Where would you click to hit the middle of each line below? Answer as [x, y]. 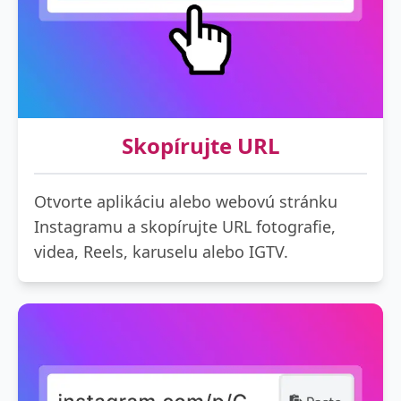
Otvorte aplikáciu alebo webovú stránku [186, 201]
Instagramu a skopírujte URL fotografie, [185, 226]
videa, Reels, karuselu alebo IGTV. [161, 251]
